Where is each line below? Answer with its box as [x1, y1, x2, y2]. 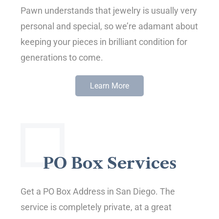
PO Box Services [43, 153, 176, 173]
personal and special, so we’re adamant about [21, 21, 198, 31]
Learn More [90, 81, 129, 90]
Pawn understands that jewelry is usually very [21, 5, 197, 16]
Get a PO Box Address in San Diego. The [21, 186, 175, 197]
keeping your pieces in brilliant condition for [21, 36, 188, 47]
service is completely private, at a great [21, 201, 172, 212]
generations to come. [21, 52, 104, 63]
